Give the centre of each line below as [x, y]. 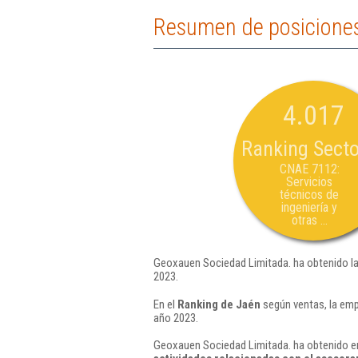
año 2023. [176, 318]
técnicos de [309, 195]
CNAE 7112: [309, 169]
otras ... [309, 220]
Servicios [309, 182]
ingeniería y [309, 207]
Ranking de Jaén [219, 304]
